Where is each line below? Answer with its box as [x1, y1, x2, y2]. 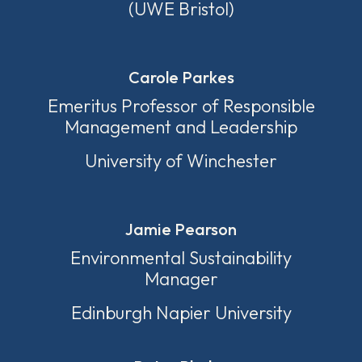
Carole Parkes [128, 67, 234, 87]
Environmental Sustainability [70, 246, 292, 269]
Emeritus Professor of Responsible [47, 95, 315, 117]
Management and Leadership [65, 116, 297, 138]
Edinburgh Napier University [70, 301, 292, 324]
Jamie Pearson [125, 219, 237, 239]
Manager [144, 267, 218, 290]
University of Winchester [85, 149, 277, 172]
